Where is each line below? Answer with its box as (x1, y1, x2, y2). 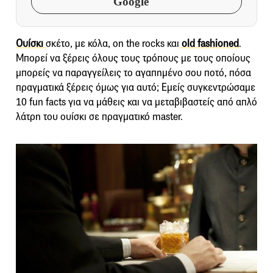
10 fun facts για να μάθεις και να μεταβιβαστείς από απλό (16, 95, 257, 108)
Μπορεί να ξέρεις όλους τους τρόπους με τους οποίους (16, 51, 250, 65)
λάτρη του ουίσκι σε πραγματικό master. (16, 110, 183, 123)
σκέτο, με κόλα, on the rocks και (46, 37, 179, 50)
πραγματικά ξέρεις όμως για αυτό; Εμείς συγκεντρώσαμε (16, 80, 255, 94)
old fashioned (179, 37, 239, 50)
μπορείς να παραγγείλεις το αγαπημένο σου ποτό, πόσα (16, 66, 251, 79)
